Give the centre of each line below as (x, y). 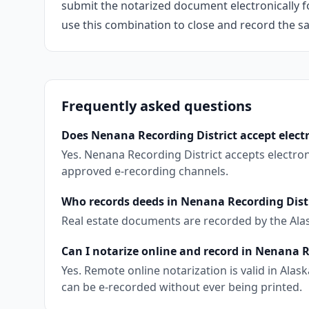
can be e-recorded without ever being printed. (182, 287)
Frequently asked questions (157, 106)
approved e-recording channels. (145, 171)
